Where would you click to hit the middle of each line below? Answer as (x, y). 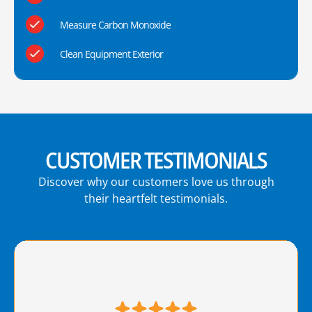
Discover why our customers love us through (156, 182)
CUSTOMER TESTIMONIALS (156, 160)
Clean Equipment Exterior (111, 54)
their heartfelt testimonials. (156, 199)
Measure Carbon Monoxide (115, 24)
